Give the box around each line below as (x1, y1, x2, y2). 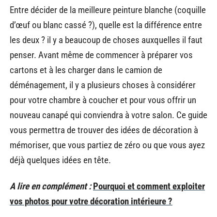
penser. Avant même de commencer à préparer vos (10, 49, 193, 61)
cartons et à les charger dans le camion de (10, 64, 162, 76)
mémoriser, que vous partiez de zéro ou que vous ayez (10, 139, 205, 151)
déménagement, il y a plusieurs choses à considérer (10, 79, 196, 91)
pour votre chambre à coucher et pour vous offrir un (10, 94, 196, 106)
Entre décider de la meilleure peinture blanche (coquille (10, 4, 206, 15)
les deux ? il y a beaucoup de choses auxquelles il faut (10, 34, 202, 46)
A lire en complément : (10, 180, 91, 192)
